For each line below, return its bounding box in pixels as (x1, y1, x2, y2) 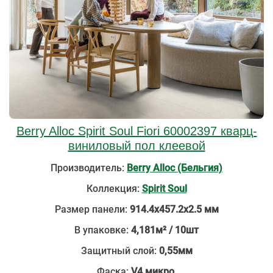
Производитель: (51, 162, 127, 174)
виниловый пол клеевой (68, 139, 205, 152)
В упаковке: (74, 224, 131, 236)
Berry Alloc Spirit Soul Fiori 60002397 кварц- (16, 124, 257, 138)
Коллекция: (86, 183, 140, 194)
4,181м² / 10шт (131, 224, 199, 236)
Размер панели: (54, 204, 130, 215)
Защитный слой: (80, 245, 159, 257)
